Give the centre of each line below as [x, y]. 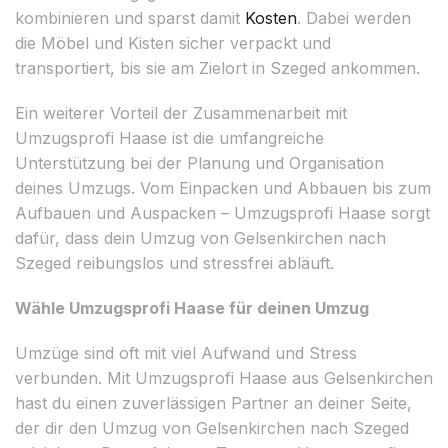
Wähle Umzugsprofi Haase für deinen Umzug [192, 307]
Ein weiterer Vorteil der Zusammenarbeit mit [181, 112]
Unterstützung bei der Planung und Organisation [199, 162]
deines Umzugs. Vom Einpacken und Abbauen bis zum [223, 187]
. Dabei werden [354, 17]
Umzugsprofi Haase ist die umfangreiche [169, 137]
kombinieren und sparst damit [130, 17]
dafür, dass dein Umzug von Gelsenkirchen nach [200, 237]
